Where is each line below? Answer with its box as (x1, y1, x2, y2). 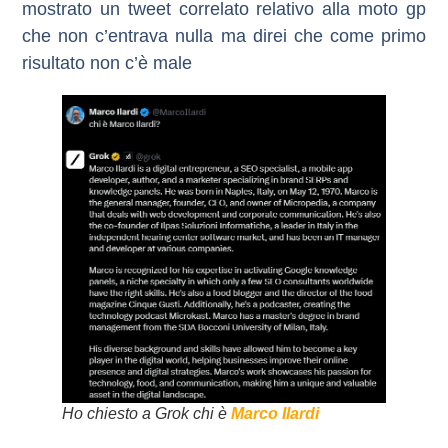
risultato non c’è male (22, 52, 193, 73)
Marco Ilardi (231, 404, 320, 422)
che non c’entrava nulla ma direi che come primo (22, 25, 426, 46)
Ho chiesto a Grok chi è (62, 404, 232, 422)
